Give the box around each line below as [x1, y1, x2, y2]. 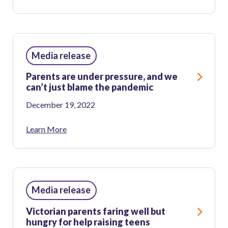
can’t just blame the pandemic [26, 81, 153, 93]
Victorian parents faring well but [26, 206, 165, 217]
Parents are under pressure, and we [26, 71, 178, 82]
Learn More [26, 124, 67, 134]
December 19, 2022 [26, 99, 95, 109]
